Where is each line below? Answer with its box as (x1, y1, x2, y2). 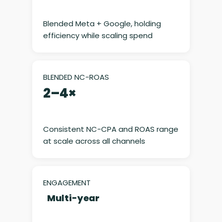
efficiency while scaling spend (43, 30, 153, 41)
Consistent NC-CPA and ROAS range (43, 124, 178, 135)
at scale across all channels (43, 136, 145, 147)
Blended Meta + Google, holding (43, 18, 161, 29)
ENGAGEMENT (43, 177, 91, 188)
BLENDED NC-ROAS (43, 72, 109, 83)
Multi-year (47, 192, 100, 205)
